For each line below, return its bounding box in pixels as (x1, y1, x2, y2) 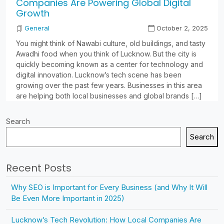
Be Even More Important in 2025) (11, 193, 124, 203)
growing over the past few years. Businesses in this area (16, 81, 202, 90)
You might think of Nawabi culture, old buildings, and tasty (16, 39, 205, 48)
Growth (16, 7, 49, 20)
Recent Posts (6, 161, 71, 175)
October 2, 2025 (154, 24, 208, 32)
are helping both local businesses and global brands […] (16, 91, 202, 100)
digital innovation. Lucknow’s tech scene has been (16, 70, 181, 79)
